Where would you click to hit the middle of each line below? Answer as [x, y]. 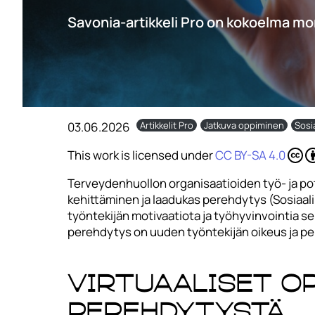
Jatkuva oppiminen [244, 125]
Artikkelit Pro [167, 125]
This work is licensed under [141, 155]
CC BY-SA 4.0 [250, 155]
